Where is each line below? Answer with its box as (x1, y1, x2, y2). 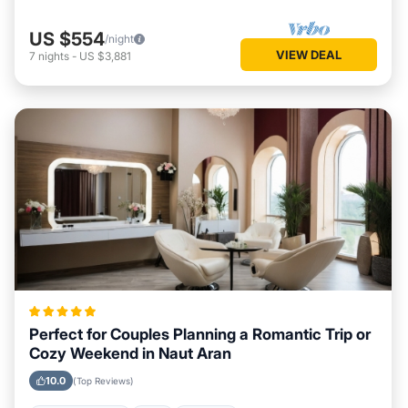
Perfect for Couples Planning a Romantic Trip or (29, 325, 371, 343)
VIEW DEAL (276, 46, 342, 62)
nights (38, 48, 69, 63)
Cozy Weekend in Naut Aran (29, 344, 231, 362)
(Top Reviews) (73, 375, 134, 386)
